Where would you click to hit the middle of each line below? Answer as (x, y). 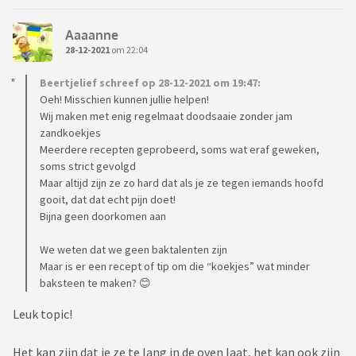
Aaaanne (92, 35)
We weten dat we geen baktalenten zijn (133, 250)
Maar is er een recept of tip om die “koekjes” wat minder (175, 267)
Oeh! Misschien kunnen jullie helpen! (124, 100)
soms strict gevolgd (88, 166)
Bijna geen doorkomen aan (103, 217)
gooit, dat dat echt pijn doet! (108, 200)
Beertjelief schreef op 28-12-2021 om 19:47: (150, 83)
